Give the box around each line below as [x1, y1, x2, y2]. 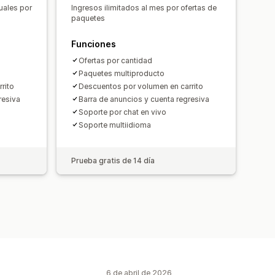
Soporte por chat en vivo [79, 107, 166, 117]
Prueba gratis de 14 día [71, 155, 155, 165]
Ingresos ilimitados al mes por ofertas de [71, 2, 217, 12]
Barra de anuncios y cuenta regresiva [79, 94, 209, 104]
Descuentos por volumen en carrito [79, 81, 203, 91]
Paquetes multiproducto [79, 68, 165, 78]
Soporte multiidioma [79, 120, 151, 130]
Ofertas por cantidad [79, 55, 152, 65]
